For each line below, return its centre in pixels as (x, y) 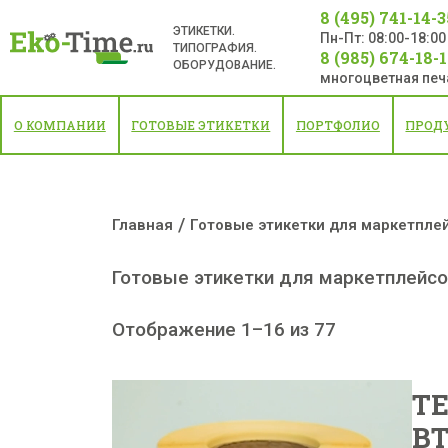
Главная (142, 224)
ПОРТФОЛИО (337, 125)
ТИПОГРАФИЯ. (214, 47)
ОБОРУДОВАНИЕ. (224, 64)
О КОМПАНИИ (59, 125)
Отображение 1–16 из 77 (224, 329)
